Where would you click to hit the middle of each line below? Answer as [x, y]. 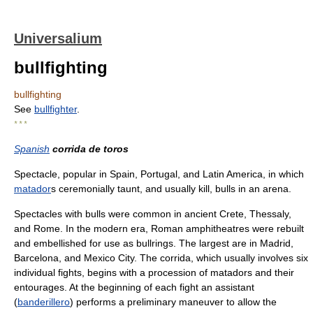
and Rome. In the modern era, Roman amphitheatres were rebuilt [159, 228]
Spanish [32, 149]
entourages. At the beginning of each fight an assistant [134, 287]
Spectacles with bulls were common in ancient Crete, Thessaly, [153, 214]
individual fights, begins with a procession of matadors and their [154, 272]
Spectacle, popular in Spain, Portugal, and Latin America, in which [159, 174]
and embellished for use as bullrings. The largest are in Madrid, [154, 243]
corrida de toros [90, 149]
